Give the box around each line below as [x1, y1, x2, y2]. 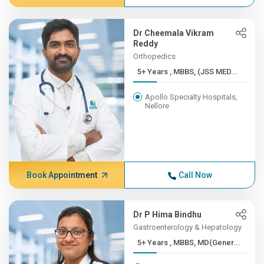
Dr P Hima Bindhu [133, 210, 202, 219]
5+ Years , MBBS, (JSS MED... [170, 67, 239, 76]
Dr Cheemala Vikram [133, 28, 214, 38]
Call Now [178, 170, 212, 180]
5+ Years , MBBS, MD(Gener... [170, 238, 241, 247]
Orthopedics [133, 52, 176, 61]
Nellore [145, 101, 170, 110]
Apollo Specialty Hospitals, [145, 93, 238, 101]
